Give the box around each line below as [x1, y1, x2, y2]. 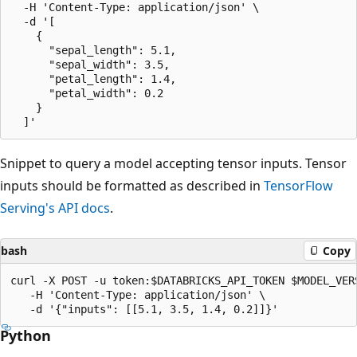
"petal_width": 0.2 [10, 86, 163, 100]
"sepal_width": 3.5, [10, 57, 170, 71]
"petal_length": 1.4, [10, 72, 176, 85]
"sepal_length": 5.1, [10, 43, 176, 57]
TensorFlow [264, 176, 333, 194]
